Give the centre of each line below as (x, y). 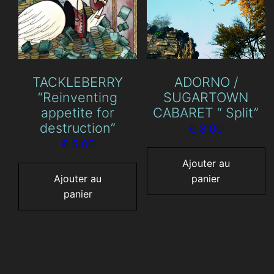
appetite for (78, 113)
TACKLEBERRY (78, 82)
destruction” (78, 128)
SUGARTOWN (206, 98)
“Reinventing (78, 98)
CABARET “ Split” (206, 113)
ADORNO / (206, 82)
